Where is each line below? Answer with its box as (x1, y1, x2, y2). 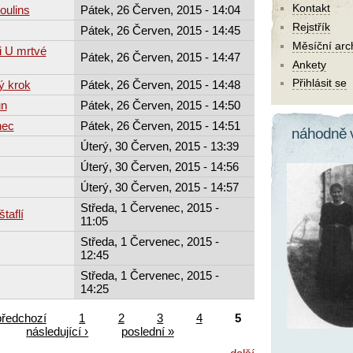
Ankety (292, 58, 326, 71)
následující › (26, 324, 89, 338)
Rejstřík (292, 20, 330, 34)
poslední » (121, 324, 174, 338)
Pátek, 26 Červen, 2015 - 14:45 (80, 23, 240, 37)
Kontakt (292, 2, 330, 15)
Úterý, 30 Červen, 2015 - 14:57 (80, 180, 239, 194)
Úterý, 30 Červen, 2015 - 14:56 (80, 159, 239, 173)
